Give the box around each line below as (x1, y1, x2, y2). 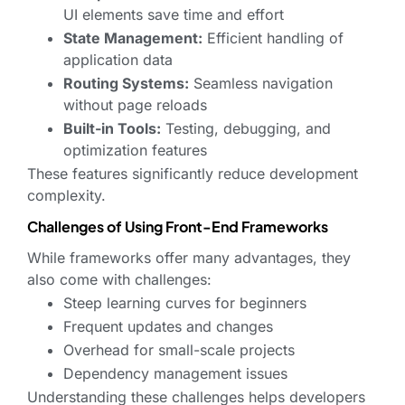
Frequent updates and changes (63, 317, 273, 336)
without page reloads (63, 96, 207, 115)
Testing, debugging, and (161, 119, 331, 138)
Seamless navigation (189, 74, 333, 93)
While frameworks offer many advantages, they (27, 249, 351, 268)
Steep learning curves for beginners (63, 294, 306, 313)
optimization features (63, 141, 207, 160)
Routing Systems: (63, 74, 189, 93)
